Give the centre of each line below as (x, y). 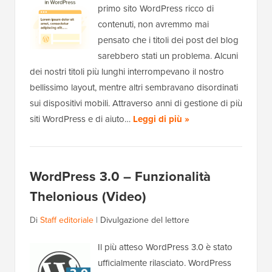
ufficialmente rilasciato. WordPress (165, 263)
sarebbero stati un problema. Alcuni (168, 56)
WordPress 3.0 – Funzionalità (120, 177)
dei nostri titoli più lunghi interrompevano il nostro (127, 72)
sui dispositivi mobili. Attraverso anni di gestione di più (136, 104)
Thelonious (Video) (88, 197)
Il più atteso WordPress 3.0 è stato (165, 247)
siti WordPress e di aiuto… (81, 119)
